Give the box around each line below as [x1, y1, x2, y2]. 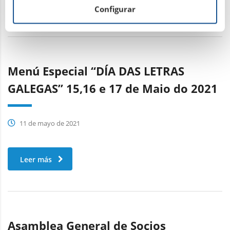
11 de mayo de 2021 [18, 118, 80, 128]
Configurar [94, 4, 136, 14]
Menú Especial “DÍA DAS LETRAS [8, 63, 184, 79]
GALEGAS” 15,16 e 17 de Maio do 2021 [8, 80, 218, 96]
